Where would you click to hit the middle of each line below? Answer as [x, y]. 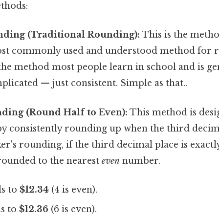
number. [140, 161]
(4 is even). [73, 189]
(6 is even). [73, 209]
